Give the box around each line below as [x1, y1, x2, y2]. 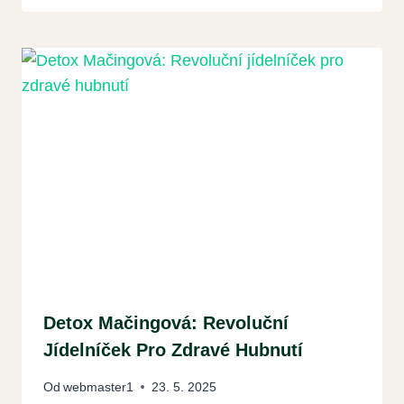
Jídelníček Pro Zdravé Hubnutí [43, 340, 303, 361]
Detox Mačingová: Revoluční [43, 313, 289, 334]
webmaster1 [63, 379, 134, 394]
